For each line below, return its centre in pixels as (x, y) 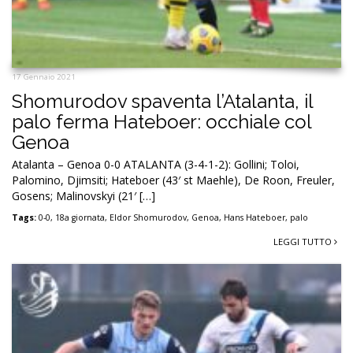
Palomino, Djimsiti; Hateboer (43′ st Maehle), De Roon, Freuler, (173, 180)
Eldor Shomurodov (148, 218)
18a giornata (80, 218)
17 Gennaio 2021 (44, 77)
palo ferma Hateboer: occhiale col (162, 122)
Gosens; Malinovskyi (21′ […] (84, 196)
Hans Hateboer (255, 218)
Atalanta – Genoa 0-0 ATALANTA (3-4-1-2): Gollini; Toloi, (156, 165)
